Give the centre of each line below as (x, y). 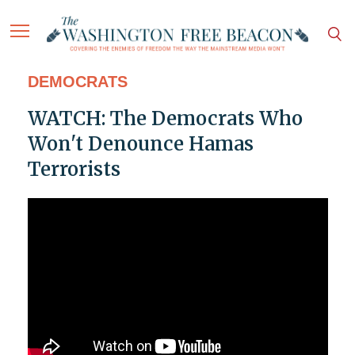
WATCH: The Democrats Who (165, 119)
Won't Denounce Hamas (140, 144)
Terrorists (74, 170)
